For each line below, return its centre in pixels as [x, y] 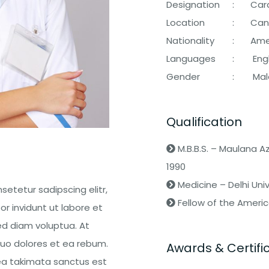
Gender [183, 76]
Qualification [204, 122]
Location [185, 22]
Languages [191, 58]
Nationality [190, 40]
